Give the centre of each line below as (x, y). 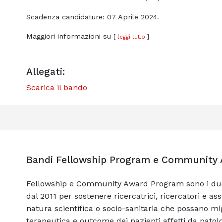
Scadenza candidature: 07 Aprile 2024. (92, 17)
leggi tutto (131, 37)
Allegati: (45, 72)
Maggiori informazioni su (70, 36)
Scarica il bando (56, 88)
